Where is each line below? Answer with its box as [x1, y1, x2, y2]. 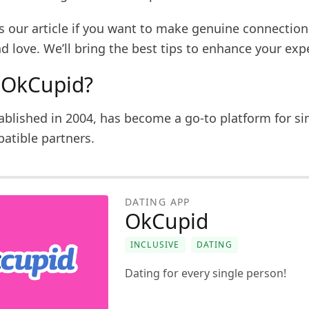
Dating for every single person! [124, 266, 286, 281]
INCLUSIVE [130, 239, 180, 250]
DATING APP [124, 195, 190, 208]
